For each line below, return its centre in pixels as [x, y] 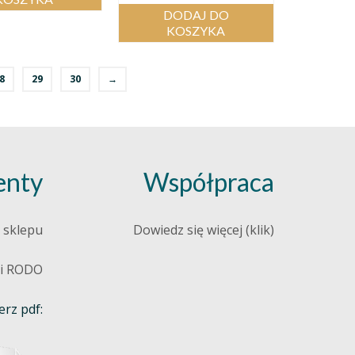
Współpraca [209, 182]
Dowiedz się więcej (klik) [204, 230]
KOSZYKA [196, 31]
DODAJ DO [196, 15]
